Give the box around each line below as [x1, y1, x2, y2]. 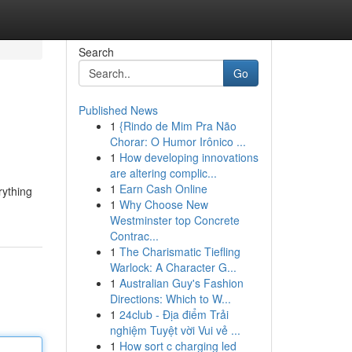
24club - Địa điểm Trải [119, 306, 229, 322]
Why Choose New [119, 196, 208, 212]
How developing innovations [119, 149, 258, 165]
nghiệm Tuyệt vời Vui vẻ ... [109, 322, 240, 338]
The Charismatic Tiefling [119, 244, 240, 259]
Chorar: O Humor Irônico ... [109, 134, 246, 149]
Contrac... [109, 228, 159, 244]
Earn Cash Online [119, 181, 207, 196]
